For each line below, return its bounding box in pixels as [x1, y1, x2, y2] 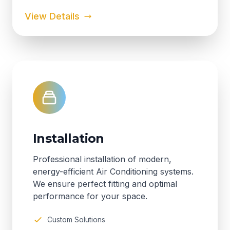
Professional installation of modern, [33, 154, 171, 164]
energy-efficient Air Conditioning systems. [33, 166, 194, 177]
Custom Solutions [47, 215, 105, 224]
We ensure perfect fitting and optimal [33, 179, 177, 189]
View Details [25, 11, 80, 22]
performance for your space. [33, 191, 147, 201]
